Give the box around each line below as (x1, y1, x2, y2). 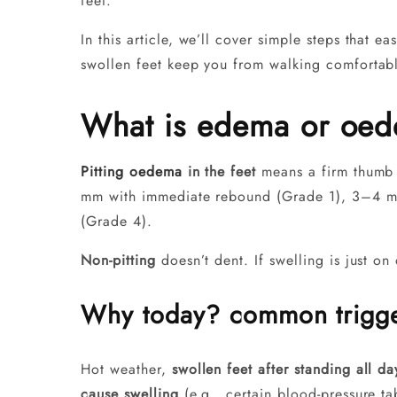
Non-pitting (81, 250, 156, 271)
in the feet (182, 161, 257, 183)
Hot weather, (81, 358, 172, 379)
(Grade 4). (81, 211, 152, 232)
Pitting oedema (81, 161, 183, 183)
